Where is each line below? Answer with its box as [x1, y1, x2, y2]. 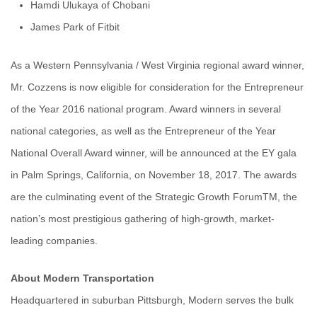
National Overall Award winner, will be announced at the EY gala [11, 146, 296, 158]
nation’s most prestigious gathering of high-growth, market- [11, 212, 275, 224]
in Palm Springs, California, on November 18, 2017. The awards [11, 168, 296, 180]
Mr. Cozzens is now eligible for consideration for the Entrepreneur [11, 81, 304, 93]
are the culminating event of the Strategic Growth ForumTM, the [11, 190, 297, 202]
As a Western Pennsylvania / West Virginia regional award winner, [11, 59, 304, 71]
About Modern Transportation [11, 272, 154, 284]
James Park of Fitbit [30, 21, 120, 33]
